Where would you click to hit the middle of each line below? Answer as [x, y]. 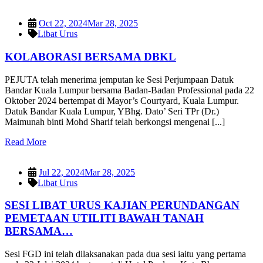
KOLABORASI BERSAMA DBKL [90, 56]
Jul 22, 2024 [62, 172]
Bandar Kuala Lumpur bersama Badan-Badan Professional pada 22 [129, 90]
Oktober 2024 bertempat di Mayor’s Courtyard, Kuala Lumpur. [122, 100]
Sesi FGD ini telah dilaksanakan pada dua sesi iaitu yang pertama [125, 254]
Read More [26, 141]
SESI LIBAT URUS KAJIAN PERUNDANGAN [122, 205]
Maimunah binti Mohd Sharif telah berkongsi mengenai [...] [115, 122]
